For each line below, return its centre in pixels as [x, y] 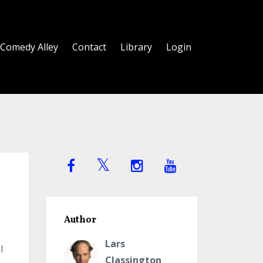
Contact [89, 47]
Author [80, 220]
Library [136, 47]
